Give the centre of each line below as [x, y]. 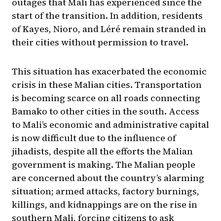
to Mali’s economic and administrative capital [110, 125]
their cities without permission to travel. [100, 42]
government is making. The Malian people [104, 165]
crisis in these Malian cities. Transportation [107, 85]
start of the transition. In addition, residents [107, 16]
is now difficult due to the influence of [94, 138]
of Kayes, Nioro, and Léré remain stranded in [109, 29]
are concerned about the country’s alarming [108, 178]
